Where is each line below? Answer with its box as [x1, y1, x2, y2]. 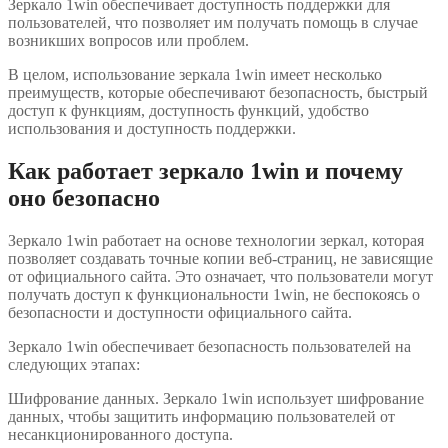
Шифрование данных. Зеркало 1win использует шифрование [8, 389, 424, 407]
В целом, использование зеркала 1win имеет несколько [8, 65, 382, 83]
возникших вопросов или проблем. [8, 31, 249, 49]
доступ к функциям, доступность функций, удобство [8, 101, 369, 119]
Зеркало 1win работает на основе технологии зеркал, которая [8, 231, 424, 249]
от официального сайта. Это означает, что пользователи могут [8, 267, 433, 285]
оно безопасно [8, 184, 160, 211]
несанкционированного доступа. [8, 425, 233, 443]
